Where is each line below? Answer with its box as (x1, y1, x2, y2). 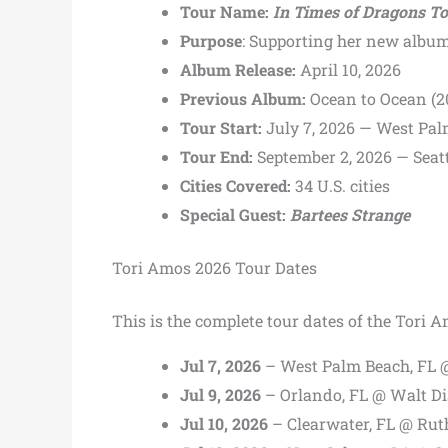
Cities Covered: (180, 174, 291, 196)
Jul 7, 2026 (180, 354, 261, 376)
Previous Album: (180, 87, 306, 109)
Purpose (180, 29, 242, 51)
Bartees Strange (290, 203, 410, 225)
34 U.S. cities (291, 174, 390, 196)
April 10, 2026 (296, 58, 401, 80)
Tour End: (180, 145, 253, 167)
